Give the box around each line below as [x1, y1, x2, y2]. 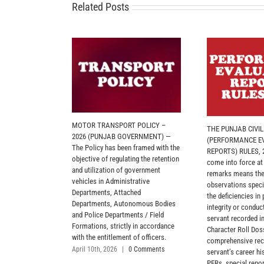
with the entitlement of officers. [72, 232, 166, 242]
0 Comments [128, 245, 164, 253]
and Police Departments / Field [72, 210, 164, 219]
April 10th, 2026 [72, 245, 117, 253]
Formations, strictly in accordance [72, 221, 174, 230]
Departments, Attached [72, 187, 141, 197]
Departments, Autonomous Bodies [72, 199, 176, 208]
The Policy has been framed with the [72, 143, 180, 152]
